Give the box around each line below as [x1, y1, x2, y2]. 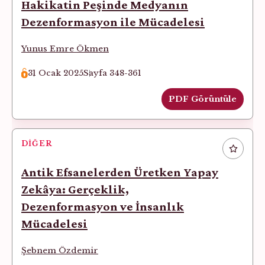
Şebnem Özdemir [21, 245, 98, 256]
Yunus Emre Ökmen [21, 44, 109, 54]
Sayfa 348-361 [83, 68, 142, 79]
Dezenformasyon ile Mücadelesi [21, 15, 205, 30]
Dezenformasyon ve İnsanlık [21, 199, 184, 214]
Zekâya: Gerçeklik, [21, 182, 129, 197]
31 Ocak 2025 [28, 68, 84, 79]
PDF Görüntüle [169, 94, 237, 105]
